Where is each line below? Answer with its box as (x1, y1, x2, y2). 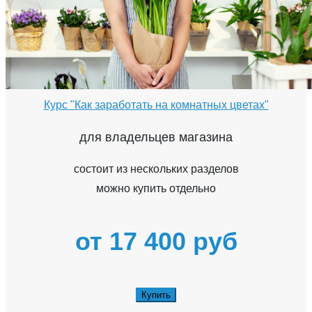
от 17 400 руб (75, 226, 237, 256)
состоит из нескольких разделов (73, 162, 239, 175)
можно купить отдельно (96, 182, 216, 194)
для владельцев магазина (79, 130, 233, 144)
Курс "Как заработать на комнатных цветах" (43, 98, 269, 111)
